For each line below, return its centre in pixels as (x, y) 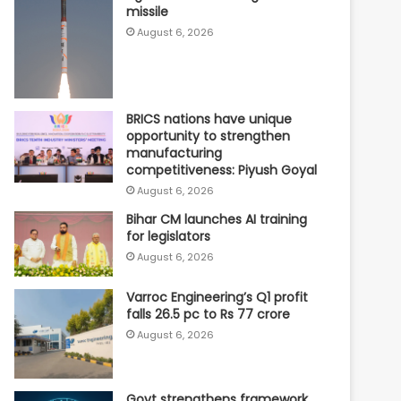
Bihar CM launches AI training (217, 219)
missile (148, 11)
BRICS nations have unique (209, 119)
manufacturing (175, 153)
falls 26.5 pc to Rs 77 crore (209, 315)
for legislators (169, 236)
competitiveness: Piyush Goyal (222, 170)
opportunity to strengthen (209, 136)
